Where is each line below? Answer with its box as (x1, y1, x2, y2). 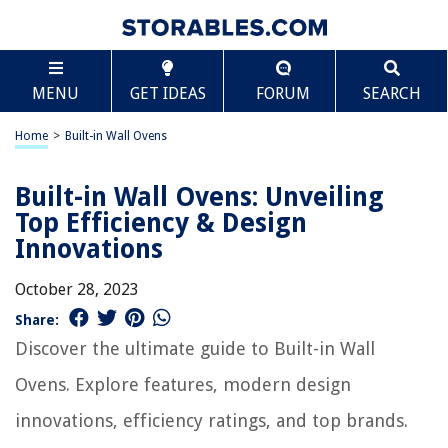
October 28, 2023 (15, 280, 139, 299)
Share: (15, 311, 59, 328)
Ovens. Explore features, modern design (15, 374, 351, 395)
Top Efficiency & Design (15, 208, 307, 238)
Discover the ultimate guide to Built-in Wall (15, 338, 375, 359)
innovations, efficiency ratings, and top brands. (15, 410, 408, 431)
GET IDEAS (129, 84, 206, 103)
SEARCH (362, 84, 421, 103)
